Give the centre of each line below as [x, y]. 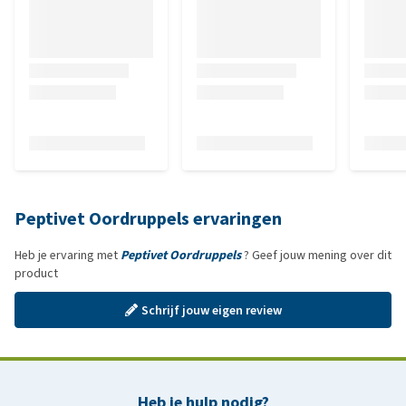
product [36, 273]
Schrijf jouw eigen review [211, 310]
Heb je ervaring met [68, 255]
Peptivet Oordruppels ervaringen [148, 219]
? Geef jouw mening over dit [316, 255]
